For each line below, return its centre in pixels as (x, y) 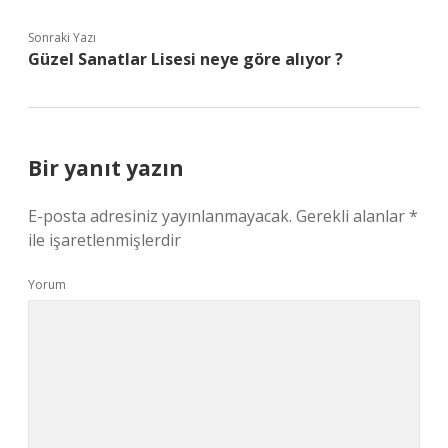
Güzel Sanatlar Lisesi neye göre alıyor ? (185, 59)
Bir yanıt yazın (106, 168)
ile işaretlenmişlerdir (104, 240)
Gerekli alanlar (352, 216)
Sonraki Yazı (62, 37)
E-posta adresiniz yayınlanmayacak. (160, 216)
